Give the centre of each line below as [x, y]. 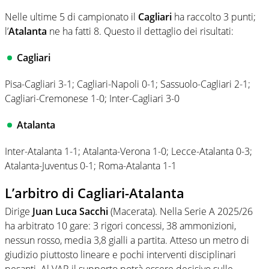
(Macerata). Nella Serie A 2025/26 [180, 211]
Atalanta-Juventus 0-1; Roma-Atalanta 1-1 [91, 166]
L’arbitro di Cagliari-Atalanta [95, 193]
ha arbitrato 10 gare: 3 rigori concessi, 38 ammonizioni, [120, 225]
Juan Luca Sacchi [70, 211]
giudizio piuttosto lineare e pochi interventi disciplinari [120, 254]
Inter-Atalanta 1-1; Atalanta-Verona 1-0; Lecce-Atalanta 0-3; [128, 152]
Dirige [19, 211]
